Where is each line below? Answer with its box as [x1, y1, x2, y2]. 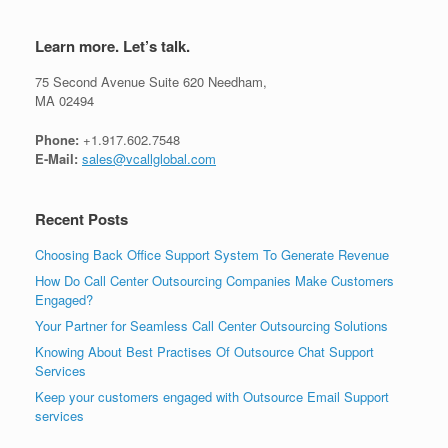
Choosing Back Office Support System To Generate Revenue [35, 244, 389, 264]
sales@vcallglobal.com [82, 148, 216, 168]
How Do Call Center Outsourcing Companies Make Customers [35, 270, 394, 290]
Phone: [35, 129, 79, 149]
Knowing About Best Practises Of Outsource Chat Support [35, 341, 374, 361]
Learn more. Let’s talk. [35, 35, 190, 58]
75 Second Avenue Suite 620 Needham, [35, 72, 267, 92]
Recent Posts [35, 207, 128, 230]
